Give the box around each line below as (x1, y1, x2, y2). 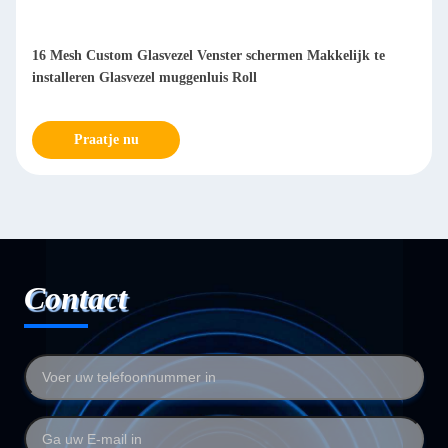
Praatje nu (73, 132, 139, 147)
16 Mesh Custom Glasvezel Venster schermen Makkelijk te (32, 48, 385, 63)
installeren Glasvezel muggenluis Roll (32, 70, 257, 85)
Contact (24, 280, 127, 316)
